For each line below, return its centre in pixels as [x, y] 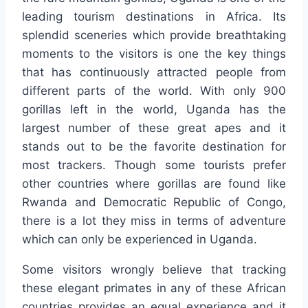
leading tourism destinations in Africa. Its [154, 16]
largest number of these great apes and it [154, 128]
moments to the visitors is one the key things [154, 53]
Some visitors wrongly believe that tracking [154, 269]
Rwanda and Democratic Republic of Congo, [154, 202]
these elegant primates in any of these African [154, 288]
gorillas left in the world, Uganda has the [154, 109]
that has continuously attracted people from [154, 72]
